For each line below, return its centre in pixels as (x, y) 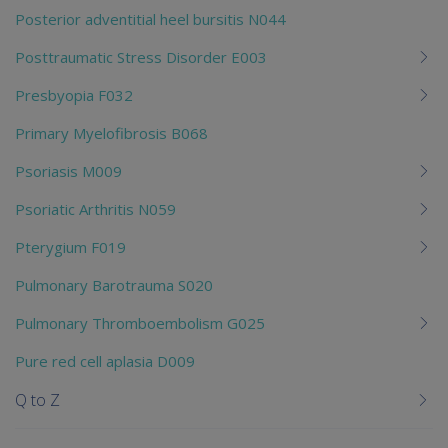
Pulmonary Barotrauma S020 (114, 284)
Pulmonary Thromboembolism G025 (140, 322)
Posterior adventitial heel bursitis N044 (150, 18)
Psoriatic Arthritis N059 (95, 208)
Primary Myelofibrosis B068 (111, 132)
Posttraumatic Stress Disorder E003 (141, 56)
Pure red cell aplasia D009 (105, 360)
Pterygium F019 (70, 246)
